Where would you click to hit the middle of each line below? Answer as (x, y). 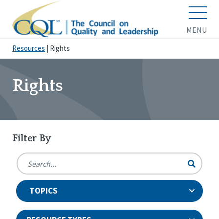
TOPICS (43, 191)
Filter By (32, 139)
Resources (29, 48)
